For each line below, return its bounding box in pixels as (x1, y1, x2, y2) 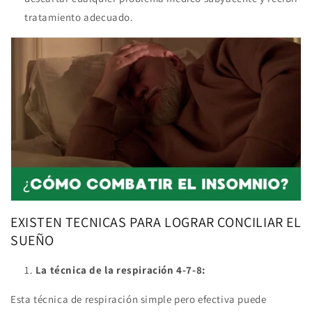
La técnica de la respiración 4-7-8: (35, 263, 205, 277)
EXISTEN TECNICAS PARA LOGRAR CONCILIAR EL (10, 212, 302, 231)
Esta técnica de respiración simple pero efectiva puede (10, 292, 267, 306)
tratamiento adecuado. (24, 10, 134, 24)
